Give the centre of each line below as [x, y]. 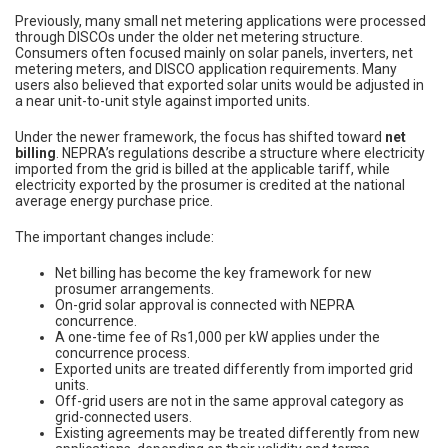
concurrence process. [122, 352]
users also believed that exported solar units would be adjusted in [219, 84]
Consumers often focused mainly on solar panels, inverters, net [214, 52]
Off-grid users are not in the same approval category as [229, 400]
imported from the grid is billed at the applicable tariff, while [202, 168]
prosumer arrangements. [134, 288]
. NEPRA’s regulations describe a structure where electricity [240, 152]
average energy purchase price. [114, 200]
